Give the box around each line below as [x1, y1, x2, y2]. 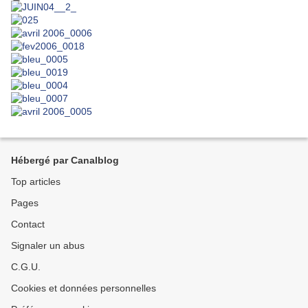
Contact [11, 219, 45, 230]
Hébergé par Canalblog [11, 155, 119, 166]
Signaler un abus [11, 240, 85, 251]
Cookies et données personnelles [11, 283, 156, 294]
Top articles [11, 176, 60, 187]
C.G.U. [11, 261, 41, 272]
